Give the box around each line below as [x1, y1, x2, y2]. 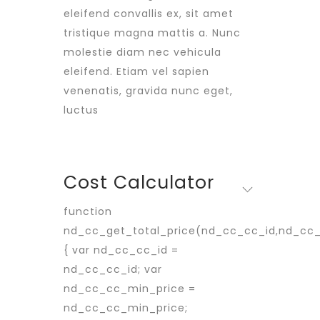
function [64, 204, 112, 219]
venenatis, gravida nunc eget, [64, 84, 233, 98]
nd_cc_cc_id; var [64, 262, 162, 276]
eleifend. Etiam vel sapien [64, 64, 209, 79]
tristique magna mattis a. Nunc [64, 26, 241, 40]
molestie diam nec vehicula [64, 45, 221, 59]
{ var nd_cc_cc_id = [64, 243, 179, 257]
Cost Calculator [64, 170, 214, 195]
